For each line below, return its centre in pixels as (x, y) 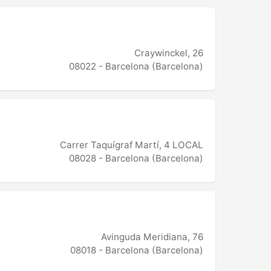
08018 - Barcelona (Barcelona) (137, 250)
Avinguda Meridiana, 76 (152, 237)
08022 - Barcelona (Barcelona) (136, 67)
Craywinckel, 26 (169, 53)
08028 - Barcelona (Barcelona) (136, 158)
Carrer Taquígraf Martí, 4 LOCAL (132, 145)
